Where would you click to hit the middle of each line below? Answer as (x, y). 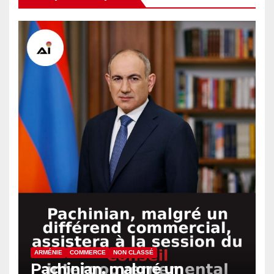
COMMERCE (88, 252)
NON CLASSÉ (133, 252)
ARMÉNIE (48, 252)
